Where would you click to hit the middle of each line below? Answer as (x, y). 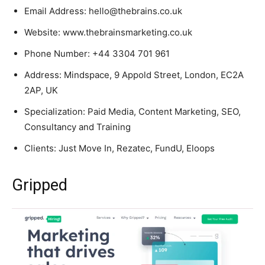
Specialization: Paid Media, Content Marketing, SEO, (132, 112)
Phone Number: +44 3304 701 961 (97, 54)
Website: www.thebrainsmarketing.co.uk (108, 33)
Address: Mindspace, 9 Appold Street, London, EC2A (134, 75)
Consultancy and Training (77, 127)
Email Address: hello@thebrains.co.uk (103, 11)
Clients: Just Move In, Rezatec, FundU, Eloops (119, 148)
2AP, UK (41, 91)
